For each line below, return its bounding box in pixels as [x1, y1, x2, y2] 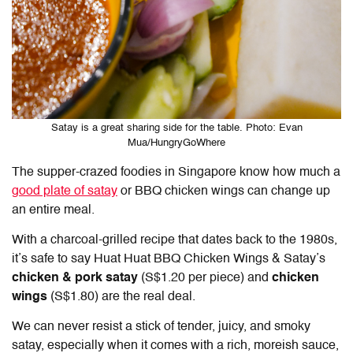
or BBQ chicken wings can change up [117, 185, 330, 199]
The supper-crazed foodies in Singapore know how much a [12, 166, 340, 180]
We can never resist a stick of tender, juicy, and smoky [12, 321, 310, 334]
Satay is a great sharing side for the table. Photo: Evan [50, 123, 303, 134]
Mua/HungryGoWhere [128, 138, 225, 149]
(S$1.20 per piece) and [141, 272, 272, 285]
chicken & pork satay [12, 272, 141, 285]
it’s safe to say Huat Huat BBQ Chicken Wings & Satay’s [12, 253, 325, 266]
